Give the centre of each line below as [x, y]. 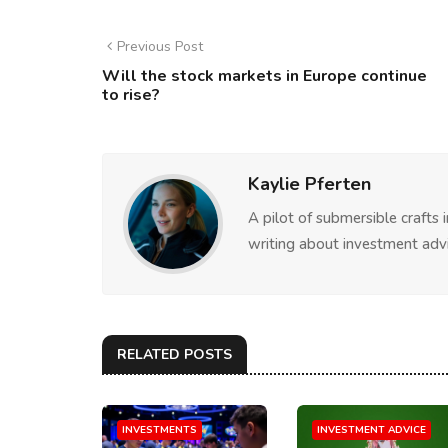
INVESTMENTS [159, 430]
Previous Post [160, 46]
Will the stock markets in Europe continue [264, 76]
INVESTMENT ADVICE [371, 430]
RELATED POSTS [174, 354]
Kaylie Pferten [309, 184]
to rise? [131, 95]
